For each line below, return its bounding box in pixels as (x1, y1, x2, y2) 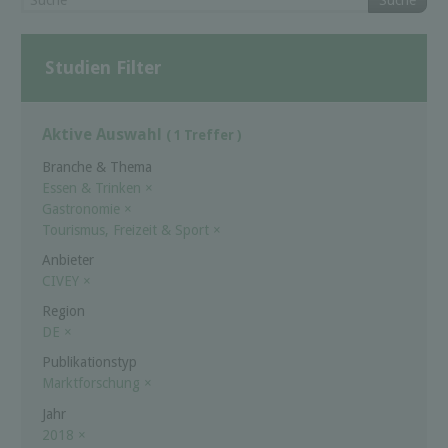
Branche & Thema (42, 158, 152, 175)
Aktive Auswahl (42, 125, 166, 145)
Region (42, 303, 85, 320)
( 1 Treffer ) (166, 128, 242, 144)
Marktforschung (42, 375, 144, 392)
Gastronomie (42, 200, 124, 217)
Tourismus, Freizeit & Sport (42, 221, 213, 238)
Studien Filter (44, 56, 162, 78)
